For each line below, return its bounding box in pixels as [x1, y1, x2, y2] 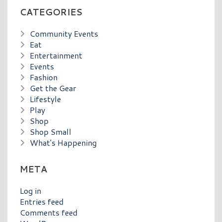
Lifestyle [30, 93, 61, 105]
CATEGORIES [20, 5, 82, 18]
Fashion [30, 71, 57, 83]
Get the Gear [30, 82, 76, 94]
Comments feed [20, 206, 78, 218]
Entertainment [30, 49, 82, 61]
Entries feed [20, 195, 64, 207]
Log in [20, 184, 41, 196]
